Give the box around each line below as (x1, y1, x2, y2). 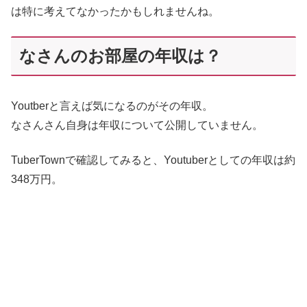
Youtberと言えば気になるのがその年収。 (11, 100, 213, 112)
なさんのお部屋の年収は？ (19, 47, 221, 66)
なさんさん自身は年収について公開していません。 (11, 119, 263, 132)
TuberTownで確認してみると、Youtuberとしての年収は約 (11, 153, 295, 166)
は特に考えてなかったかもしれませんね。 (11, 5, 219, 17)
